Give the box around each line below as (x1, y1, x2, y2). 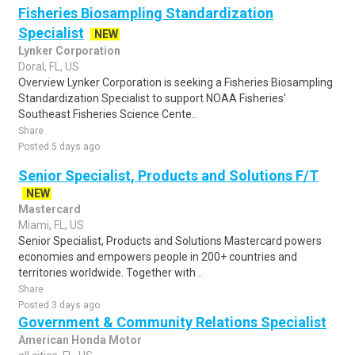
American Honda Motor (18, 334, 142, 346)
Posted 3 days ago (18, 300, 100, 311)
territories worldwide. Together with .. (18, 266, 203, 279)
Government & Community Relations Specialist (18, 314, 326, 330)
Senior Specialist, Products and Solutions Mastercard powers (18, 235, 322, 247)
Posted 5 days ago (18, 141, 100, 152)
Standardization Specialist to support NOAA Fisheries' (18, 92, 286, 105)
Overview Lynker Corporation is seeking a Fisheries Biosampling (18, 76, 333, 89)
